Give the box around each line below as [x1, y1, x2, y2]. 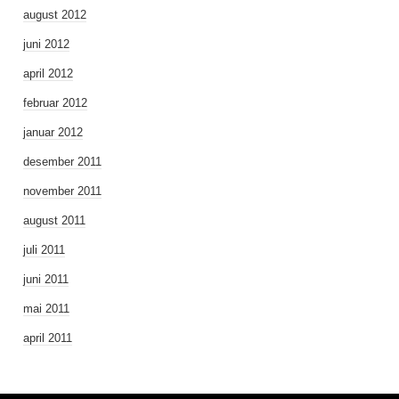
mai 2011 [23, 302, 69, 315]
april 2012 [23, 67, 73, 80]
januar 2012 [23, 126, 83, 139]
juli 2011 [23, 243, 65, 256]
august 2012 [23, 8, 86, 21]
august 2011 [23, 214, 85, 227]
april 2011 [23, 331, 72, 345]
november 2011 [23, 184, 102, 198]
